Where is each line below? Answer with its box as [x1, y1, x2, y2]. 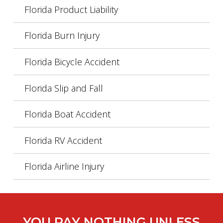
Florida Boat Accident [24, 108, 111, 120]
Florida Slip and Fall [24, 82, 103, 94]
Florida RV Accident [24, 134, 102, 146]
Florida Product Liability [24, 3, 118, 15]
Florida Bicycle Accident [24, 56, 119, 68]
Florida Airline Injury [24, 160, 104, 173]
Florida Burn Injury [24, 29, 100, 42]
